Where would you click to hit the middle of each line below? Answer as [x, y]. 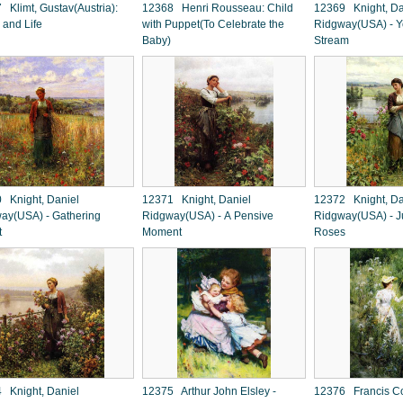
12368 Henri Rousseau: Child [218, 8]
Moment [162, 232]
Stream [331, 40]
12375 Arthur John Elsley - [209, 391]
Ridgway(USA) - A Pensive [208, 216]
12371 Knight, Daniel [197, 200]
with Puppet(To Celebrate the [213, 24]
